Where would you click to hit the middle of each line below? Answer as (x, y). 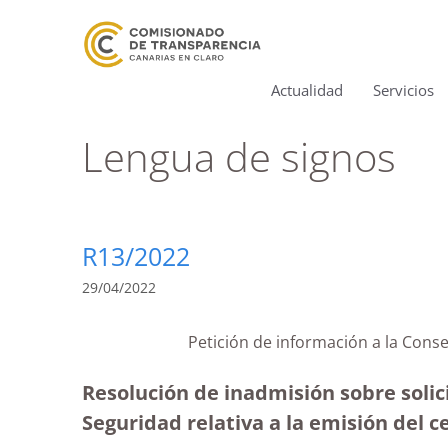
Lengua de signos (239, 156)
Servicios (403, 90)
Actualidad (307, 90)
